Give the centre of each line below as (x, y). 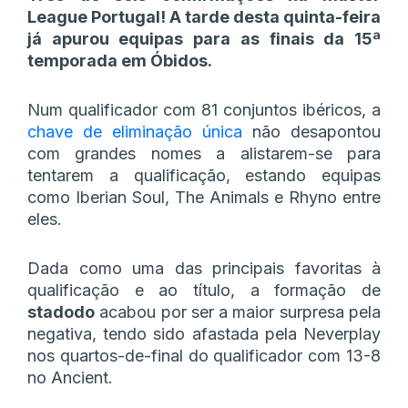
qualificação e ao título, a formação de (204, 290)
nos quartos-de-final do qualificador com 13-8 (204, 355)
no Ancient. (70, 377)
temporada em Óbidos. (120, 60)
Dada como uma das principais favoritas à (204, 268)
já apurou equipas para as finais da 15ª (204, 38)
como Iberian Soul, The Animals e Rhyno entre (204, 197)
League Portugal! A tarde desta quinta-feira (204, 16)
